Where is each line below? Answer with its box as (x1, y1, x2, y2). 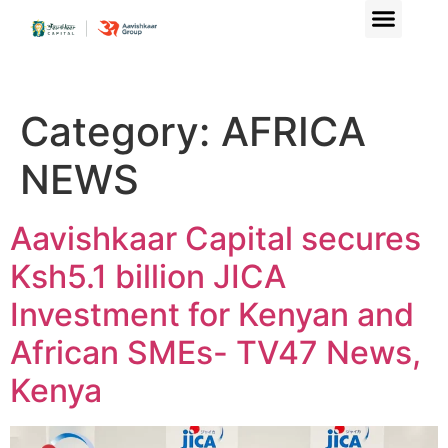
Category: (20, 107, 221, 156)
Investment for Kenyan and (10, 295, 414, 334)
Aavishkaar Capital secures (10, 219, 421, 258)
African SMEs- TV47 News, (10, 333, 421, 372)
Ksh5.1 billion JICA (10, 257, 286, 296)
